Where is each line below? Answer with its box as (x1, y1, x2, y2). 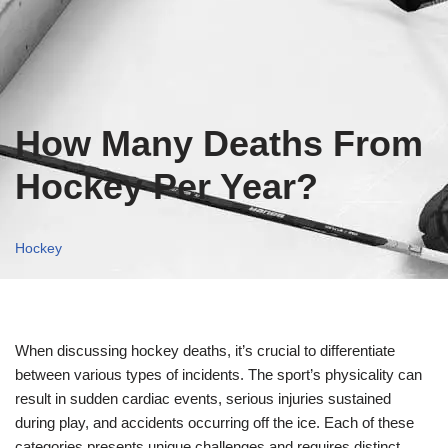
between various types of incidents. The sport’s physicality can (15, 366, 422, 383)
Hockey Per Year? (15, 166, 318, 207)
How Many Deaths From (15, 123, 423, 164)
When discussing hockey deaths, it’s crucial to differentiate (15, 342, 395, 359)
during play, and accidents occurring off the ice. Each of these (15, 414, 414, 431)
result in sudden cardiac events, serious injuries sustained (15, 390, 391, 407)
